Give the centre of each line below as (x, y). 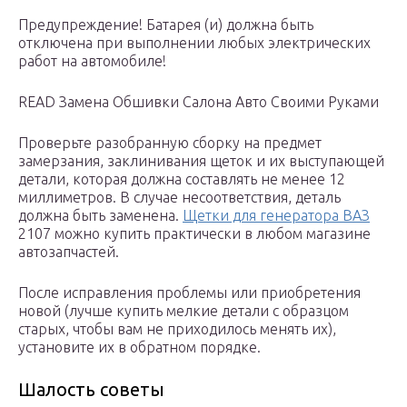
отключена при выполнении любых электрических (194, 43)
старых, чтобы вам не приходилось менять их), (177, 329)
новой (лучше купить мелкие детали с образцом (184, 311)
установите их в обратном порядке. (139, 347)
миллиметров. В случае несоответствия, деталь (179, 198)
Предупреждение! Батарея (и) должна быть (166, 25)
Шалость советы (91, 390)
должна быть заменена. (100, 216)
